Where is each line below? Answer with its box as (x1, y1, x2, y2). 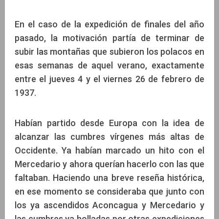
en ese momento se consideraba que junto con (15, 186, 204, 197)
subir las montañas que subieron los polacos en (15, 46, 204, 57)
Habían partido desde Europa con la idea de (15, 117, 204, 128)
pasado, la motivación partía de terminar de (15, 32, 204, 43)
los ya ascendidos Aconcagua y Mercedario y (15, 199, 204, 210)
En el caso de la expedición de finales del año (15, 19, 204, 29)
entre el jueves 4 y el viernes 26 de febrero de (15, 73, 204, 84)
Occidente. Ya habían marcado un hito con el (15, 145, 204, 155)
